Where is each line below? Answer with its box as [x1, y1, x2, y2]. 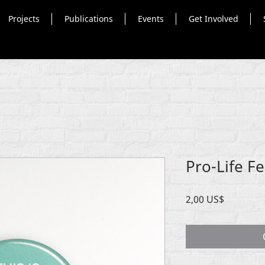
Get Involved [188, 13, 238, 24]
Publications [64, 13, 113, 24]
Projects [8, 13, 40, 24]
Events [137, 13, 164, 24]
